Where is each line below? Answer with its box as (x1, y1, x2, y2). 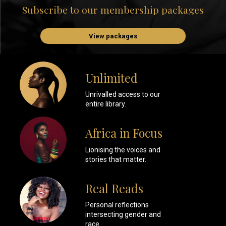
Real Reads (85, 180, 143, 196)
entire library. (85, 100, 126, 108)
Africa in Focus (85, 125, 162, 141)
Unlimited (85, 70, 138, 86)
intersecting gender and (85, 210, 161, 218)
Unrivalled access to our (85, 90, 160, 99)
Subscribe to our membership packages (22, 3, 204, 17)
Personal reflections (85, 200, 149, 209)
